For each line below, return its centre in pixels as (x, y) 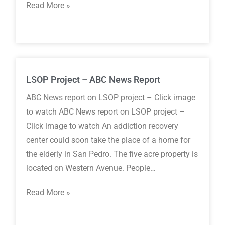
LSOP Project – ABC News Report (93, 80)
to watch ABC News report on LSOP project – (106, 112)
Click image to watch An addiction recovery (102, 126)
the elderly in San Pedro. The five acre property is (112, 154)
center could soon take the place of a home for (108, 140)
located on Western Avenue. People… (91, 168)
